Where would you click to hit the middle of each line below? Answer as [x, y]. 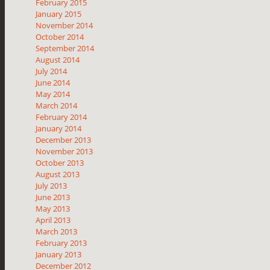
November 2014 [64, 25]
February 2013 [61, 243]
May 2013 [53, 208]
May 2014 [53, 94]
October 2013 [60, 162]
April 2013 [53, 220]
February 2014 [61, 117]
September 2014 [65, 48]
